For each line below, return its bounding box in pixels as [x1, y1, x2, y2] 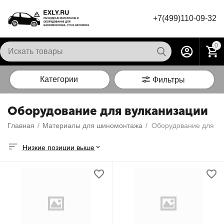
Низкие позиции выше [22, 143, 94, 151]
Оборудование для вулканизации [7, 103, 208, 118]
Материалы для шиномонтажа [42, 121, 142, 129]
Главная [7, 121, 34, 129]
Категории [40, 75, 78, 83]
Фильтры [152, 75, 185, 84]
